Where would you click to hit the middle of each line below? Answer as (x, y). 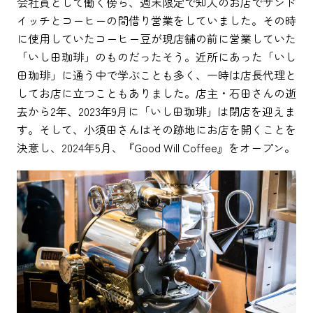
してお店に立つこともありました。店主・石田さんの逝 (156, 93)
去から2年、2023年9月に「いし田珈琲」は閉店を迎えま (156, 111)
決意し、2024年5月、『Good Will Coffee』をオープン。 (156, 147)
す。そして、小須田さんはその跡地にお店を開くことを (156, 129)
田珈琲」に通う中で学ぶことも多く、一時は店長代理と (156, 74)
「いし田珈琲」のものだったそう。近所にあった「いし (156, 56)
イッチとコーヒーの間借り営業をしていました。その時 (156, 20)
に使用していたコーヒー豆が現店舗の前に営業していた (156, 38)
